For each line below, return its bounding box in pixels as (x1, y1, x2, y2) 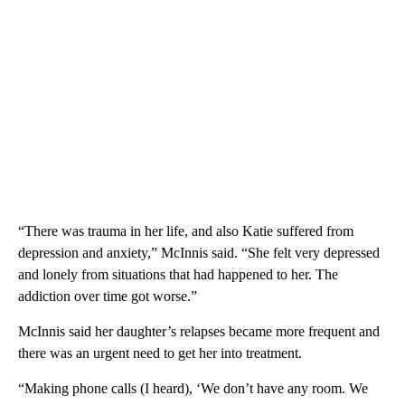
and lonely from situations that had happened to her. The (18, 266, 338, 282)
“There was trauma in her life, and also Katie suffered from (18, 222, 353, 239)
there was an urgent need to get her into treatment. (18, 344, 302, 361)
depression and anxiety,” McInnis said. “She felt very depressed (18, 244, 380, 260)
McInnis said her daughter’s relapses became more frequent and (18, 323, 380, 339)
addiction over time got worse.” (18, 287, 197, 304)
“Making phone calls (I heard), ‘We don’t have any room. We (18, 380, 368, 396)
